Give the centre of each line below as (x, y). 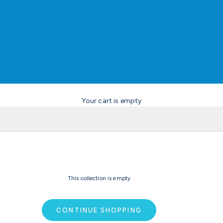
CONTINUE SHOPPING (99, 210)
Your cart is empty (111, 101)
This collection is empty (99, 178)
